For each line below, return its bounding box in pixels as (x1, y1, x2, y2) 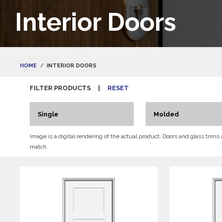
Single (38, 111, 58, 118)
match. (30, 143, 48, 150)
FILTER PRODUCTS (30, 84, 91, 92)
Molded (154, 111, 179, 118)
